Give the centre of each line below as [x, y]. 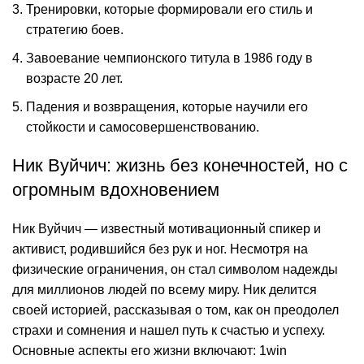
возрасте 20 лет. [74, 78]
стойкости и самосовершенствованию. [143, 127]
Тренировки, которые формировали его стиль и [169, 9]
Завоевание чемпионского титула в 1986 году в [169, 58]
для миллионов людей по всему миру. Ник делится [165, 290]
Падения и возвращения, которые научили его [167, 107]
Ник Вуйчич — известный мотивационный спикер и [167, 229]
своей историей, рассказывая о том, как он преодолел [175, 310]
